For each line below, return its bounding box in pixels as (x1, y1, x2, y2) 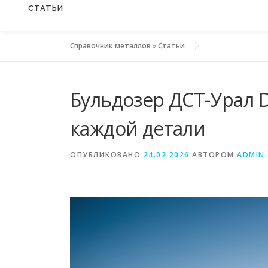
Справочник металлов (70, 41, 151, 51)
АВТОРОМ (189, 150, 237, 160)
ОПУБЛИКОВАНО (70, 150, 144, 160)
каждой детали (70, 115, 206, 142)
